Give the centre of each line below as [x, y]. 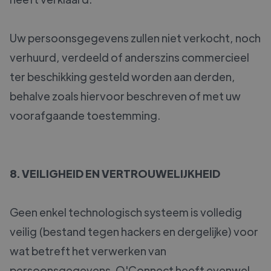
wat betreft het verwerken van [88, 251]
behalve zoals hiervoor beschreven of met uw [125, 96]
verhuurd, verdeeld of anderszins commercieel [129, 57]
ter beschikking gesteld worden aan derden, [122, 77]
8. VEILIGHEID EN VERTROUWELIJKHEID [115, 174]
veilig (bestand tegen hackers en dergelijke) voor [134, 232]
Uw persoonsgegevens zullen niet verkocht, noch [135, 38]
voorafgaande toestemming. [85, 116]
